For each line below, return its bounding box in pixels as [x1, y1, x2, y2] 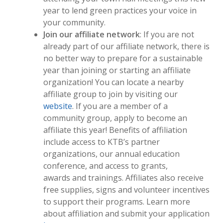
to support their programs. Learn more [43, 196, 190, 207]
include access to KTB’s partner [43, 136, 160, 147]
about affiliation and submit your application [43, 208, 210, 219]
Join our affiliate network [43, 29, 140, 40]
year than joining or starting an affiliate [43, 65, 191, 76]
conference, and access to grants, [43, 160, 168, 171]
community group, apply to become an [43, 112, 187, 123]
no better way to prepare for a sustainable [43, 53, 203, 64]
